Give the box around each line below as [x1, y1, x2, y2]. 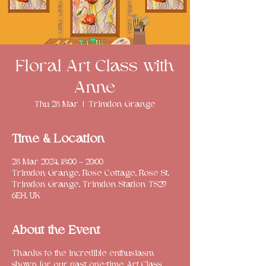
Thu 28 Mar [34, 100, 78, 109]
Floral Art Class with [15, 58, 175, 75]
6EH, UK [12, 191, 40, 201]
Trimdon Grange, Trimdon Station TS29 [12, 180, 166, 189]
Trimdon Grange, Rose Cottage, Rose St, [12, 169, 169, 178]
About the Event [12, 224, 100, 237]
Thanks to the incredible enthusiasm [12, 249, 154, 258]
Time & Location [12, 133, 105, 145]
